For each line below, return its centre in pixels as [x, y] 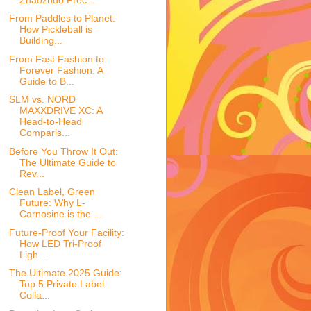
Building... [41, 41]
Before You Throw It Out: [63, 151]
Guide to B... [47, 81]
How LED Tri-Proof [60, 243]
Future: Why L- [52, 203]
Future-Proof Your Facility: [66, 232]
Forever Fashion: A [61, 70]
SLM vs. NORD [42, 100]
